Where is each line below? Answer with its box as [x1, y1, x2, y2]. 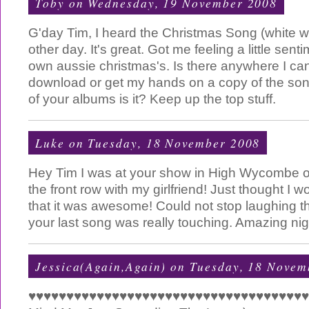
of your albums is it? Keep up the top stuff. [28, 92, 276, 106]
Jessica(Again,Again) [35, 258, 167, 275]
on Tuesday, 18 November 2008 [64, 134, 261, 151]
